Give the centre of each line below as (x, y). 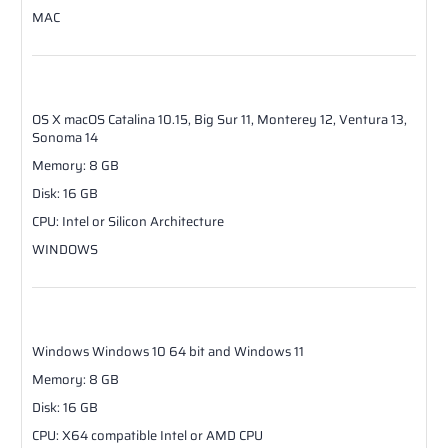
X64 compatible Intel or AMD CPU (162, 435)
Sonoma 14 (65, 137)
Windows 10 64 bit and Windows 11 (198, 351)
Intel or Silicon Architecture (143, 221)
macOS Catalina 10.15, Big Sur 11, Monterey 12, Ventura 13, (235, 119)
